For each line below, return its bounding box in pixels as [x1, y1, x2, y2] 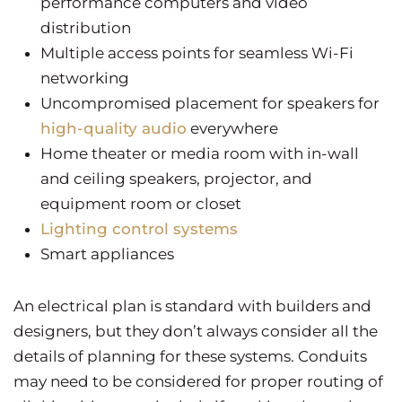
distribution [40, 18, 131, 37]
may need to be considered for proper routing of [13, 371, 383, 390]
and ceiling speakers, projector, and [40, 169, 312, 188]
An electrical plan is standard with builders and [13, 296, 371, 315]
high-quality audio [40, 118, 187, 137]
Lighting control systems [40, 219, 238, 238]
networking [40, 68, 129, 87]
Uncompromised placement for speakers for [40, 93, 380, 112]
